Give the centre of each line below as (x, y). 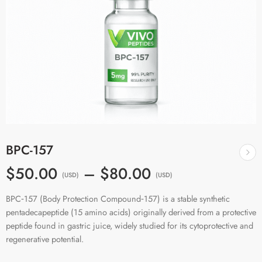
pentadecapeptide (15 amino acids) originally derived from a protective (131, 212)
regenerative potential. (45, 239)
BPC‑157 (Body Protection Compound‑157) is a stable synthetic (118, 198)
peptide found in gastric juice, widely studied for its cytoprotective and (130, 225)
